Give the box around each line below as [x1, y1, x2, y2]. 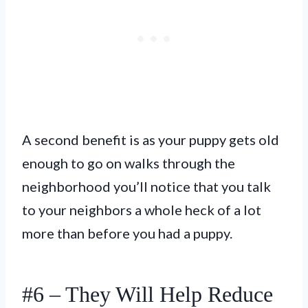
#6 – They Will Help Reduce [22, 281, 273, 307]
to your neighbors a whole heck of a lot [22, 201, 261, 218]
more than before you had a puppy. [22, 224, 232, 241]
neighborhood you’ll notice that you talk [22, 177, 271, 195]
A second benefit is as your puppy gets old [22, 131, 279, 148]
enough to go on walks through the [22, 154, 235, 171]
